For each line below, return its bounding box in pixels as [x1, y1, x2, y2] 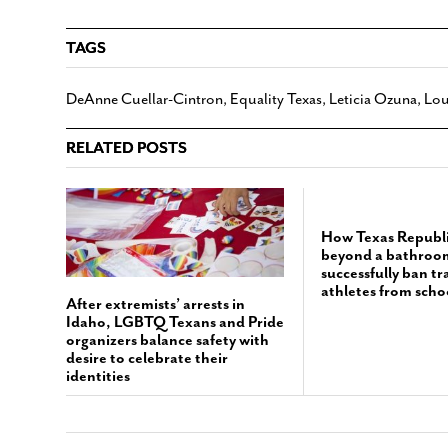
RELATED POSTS [66, 138, 187, 158]
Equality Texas [230, 89, 322, 109]
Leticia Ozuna [329, 89, 417, 109]
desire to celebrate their [66, 347, 228, 368]
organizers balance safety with [66, 329, 269, 350]
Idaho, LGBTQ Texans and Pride [66, 311, 284, 332]
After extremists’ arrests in [66, 293, 245, 314]
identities [66, 365, 130, 386]
